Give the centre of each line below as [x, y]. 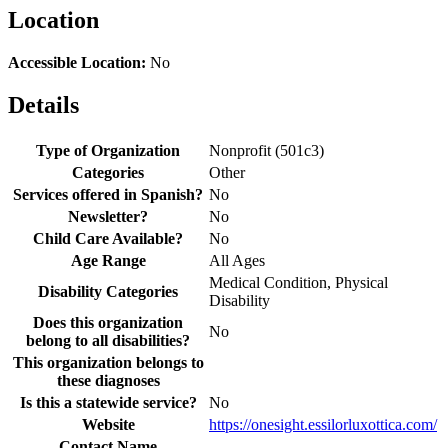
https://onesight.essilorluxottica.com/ [323, 424]
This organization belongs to [108, 362]
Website [108, 424]
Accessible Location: [77, 63]
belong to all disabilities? [108, 340]
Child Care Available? [108, 238]
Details [43, 105]
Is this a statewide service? [108, 402]
